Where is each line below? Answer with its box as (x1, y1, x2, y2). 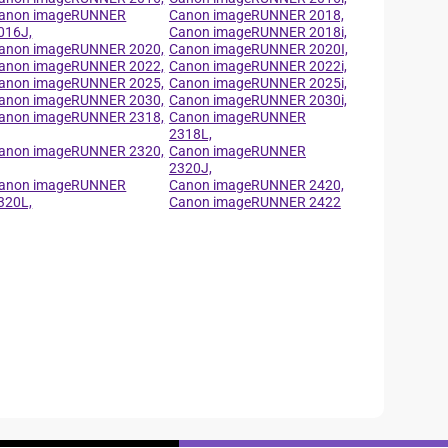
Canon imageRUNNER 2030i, (168, 92, 347, 108)
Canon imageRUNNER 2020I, (168, 41, 348, 57)
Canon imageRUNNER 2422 (168, 194, 341, 210)
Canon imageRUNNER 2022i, (168, 58, 347, 74)
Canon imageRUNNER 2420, (168, 177, 344, 193)
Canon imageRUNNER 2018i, (168, 24, 347, 40)
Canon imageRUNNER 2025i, (168, 75, 347, 91)
